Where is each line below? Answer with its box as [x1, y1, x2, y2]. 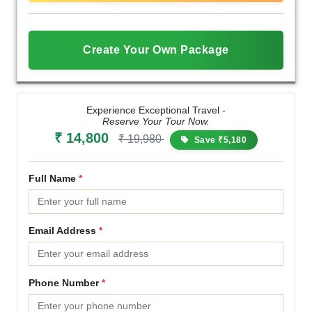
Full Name [29, 172, 79, 184]
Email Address [29, 224, 99, 236]
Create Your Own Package [83, 43, 229, 56]
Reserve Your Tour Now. [102, 115, 210, 127]
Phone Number [29, 276, 102, 288]
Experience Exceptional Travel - [86, 104, 226, 116]
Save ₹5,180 [192, 134, 247, 145]
